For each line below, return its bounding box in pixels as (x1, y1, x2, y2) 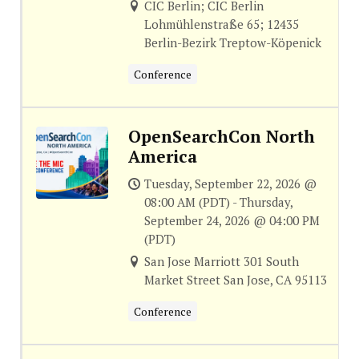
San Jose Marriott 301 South (143, 253, 299, 270)
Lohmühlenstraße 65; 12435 (143, 16, 299, 33)
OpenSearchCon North (127, 125, 315, 148)
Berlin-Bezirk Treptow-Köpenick (143, 34, 321, 51)
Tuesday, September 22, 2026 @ (143, 175, 317, 192)
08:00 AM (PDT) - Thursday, (143, 194, 292, 211)
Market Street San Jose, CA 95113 (143, 272, 327, 288)
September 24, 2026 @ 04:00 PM (143, 212, 320, 229)
